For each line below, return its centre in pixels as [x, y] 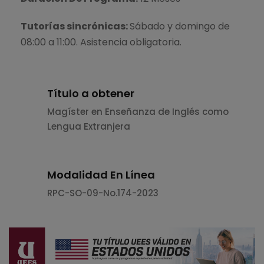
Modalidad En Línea [101, 174]
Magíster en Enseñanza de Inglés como [138, 111]
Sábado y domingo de [180, 26]
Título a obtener [91, 93]
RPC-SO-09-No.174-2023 [103, 193]
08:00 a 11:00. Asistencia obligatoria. [101, 42]
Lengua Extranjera [89, 126]
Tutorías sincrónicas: [75, 26]
